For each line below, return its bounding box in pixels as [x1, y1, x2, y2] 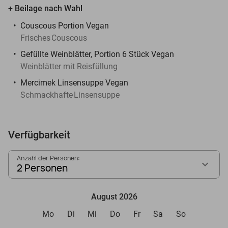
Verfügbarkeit [8, 128, 70, 141]
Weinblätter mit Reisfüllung [20, 61, 118, 71]
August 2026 [91, 191, 137, 202]
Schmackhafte [20, 90, 73, 100]
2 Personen [17, 161, 68, 175]
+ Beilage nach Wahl [8, 3, 82, 13]
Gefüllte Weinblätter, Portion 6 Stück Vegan [20, 49, 174, 59]
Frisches [20, 33, 50, 43]
